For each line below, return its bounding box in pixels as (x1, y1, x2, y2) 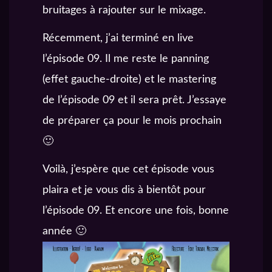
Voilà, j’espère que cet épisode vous (42, 164, 214, 175)
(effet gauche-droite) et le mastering (42, 73, 216, 85)
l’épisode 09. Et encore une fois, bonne (42, 205, 229, 217)
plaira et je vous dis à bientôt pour (42, 185, 206, 196)
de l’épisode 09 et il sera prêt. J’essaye (42, 94, 226, 106)
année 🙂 (42, 226, 86, 237)
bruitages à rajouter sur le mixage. (42, 4, 206, 16)
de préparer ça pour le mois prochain (42, 115, 222, 126)
